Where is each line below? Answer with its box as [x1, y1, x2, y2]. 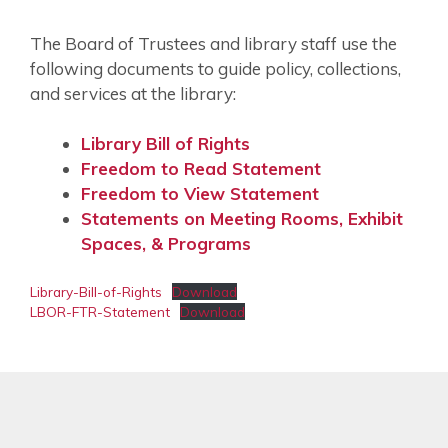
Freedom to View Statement [81, 183, 319, 205]
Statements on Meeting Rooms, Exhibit [81, 208, 403, 230]
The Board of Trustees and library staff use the [30, 32, 397, 54]
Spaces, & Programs [81, 233, 251, 255]
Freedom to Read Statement [81, 158, 321, 180]
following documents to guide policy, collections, [30, 57, 401, 79]
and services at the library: [30, 82, 236, 104]
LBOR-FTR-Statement [30, 302, 170, 320]
